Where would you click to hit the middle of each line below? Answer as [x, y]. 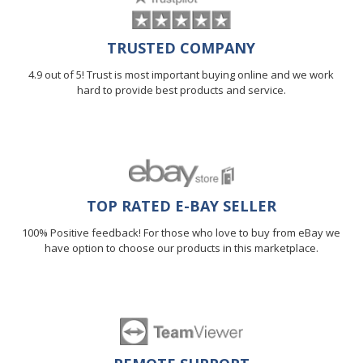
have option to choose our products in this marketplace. [181, 248]
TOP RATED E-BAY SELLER [181, 206]
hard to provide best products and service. [181, 90]
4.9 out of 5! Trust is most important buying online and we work [181, 75]
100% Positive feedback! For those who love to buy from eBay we [181, 233]
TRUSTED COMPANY [181, 48]
